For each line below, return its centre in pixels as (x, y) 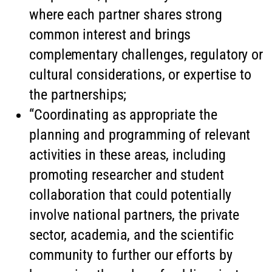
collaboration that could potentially (131, 195)
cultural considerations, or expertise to (140, 74)
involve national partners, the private (134, 215)
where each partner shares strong (126, 14)
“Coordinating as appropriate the (123, 114)
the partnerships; (78, 94)
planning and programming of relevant (140, 134)
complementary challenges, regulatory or (146, 54)
